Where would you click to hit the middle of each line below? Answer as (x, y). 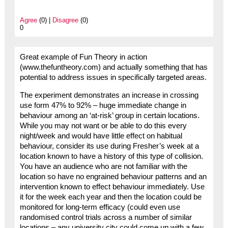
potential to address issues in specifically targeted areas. (113, 77)
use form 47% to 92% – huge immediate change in (103, 105)
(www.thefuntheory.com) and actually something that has (113, 67)
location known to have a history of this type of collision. (111, 156)
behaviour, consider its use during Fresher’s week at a (109, 146)
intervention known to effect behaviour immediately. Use (112, 187)
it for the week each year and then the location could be (110, 197)
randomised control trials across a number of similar (106, 217)
